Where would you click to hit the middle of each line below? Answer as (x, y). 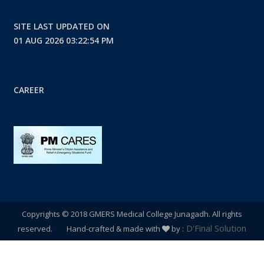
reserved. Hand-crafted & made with (90, 229)
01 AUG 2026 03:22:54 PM (63, 40)
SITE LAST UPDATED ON (61, 26)
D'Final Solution (215, 228)
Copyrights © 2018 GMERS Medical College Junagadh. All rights (132, 214)
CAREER (29, 90)
